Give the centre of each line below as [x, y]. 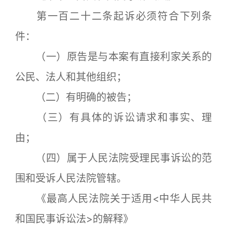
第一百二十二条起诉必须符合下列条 [113, 16]
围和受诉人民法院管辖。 [71, 178]
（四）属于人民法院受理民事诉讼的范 [113, 158]
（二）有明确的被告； [76, 97]
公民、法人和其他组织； [71, 77]
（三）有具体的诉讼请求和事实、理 [113, 117]
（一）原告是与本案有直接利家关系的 [113, 56]
